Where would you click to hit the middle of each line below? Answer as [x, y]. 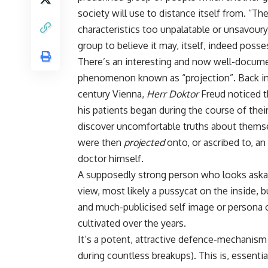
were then [101, 143]
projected [144, 143]
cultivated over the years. [132, 223]
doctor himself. [111, 159]
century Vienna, [112, 94]
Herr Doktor [173, 94]
